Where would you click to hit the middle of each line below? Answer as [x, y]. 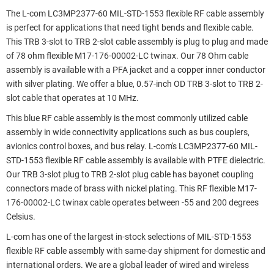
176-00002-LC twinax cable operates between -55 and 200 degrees [132, 202]
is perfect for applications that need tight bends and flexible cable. [130, 28]
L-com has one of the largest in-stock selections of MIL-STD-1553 [129, 237]
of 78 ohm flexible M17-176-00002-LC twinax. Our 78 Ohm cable [127, 56]
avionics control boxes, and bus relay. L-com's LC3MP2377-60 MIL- [132, 146]
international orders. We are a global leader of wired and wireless [128, 265]
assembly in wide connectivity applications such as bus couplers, [128, 132]
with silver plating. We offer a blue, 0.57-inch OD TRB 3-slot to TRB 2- [135, 84]
